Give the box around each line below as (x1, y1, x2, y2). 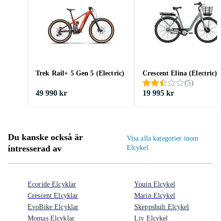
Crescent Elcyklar (28, 192, 78, 199)
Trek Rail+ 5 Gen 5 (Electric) (36, 70, 125, 77)
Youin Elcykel (134, 181, 175, 188)
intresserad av (8, 144, 62, 153)
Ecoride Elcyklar (28, 181, 76, 188)
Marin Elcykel (134, 192, 175, 199)
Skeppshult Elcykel (134, 203, 189, 211)
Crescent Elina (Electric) (143, 70, 218, 77)
